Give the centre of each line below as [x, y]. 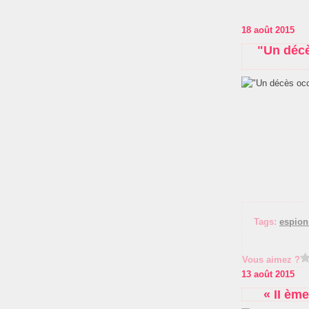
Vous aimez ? [271, 260]
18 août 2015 [268, 30]
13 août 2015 [268, 274]
